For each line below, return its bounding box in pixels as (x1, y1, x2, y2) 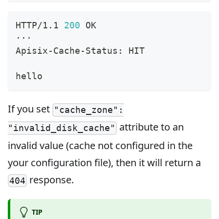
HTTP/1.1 (16, 20, 64, 31)
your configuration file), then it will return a (8, 155, 201, 169)
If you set (8, 102, 52, 116)
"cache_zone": (54, 105, 124, 115)
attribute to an (117, 120, 184, 134)
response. (27, 173, 74, 186)
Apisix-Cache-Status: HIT (16, 45, 145, 56)
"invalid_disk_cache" (8, 123, 115, 133)
